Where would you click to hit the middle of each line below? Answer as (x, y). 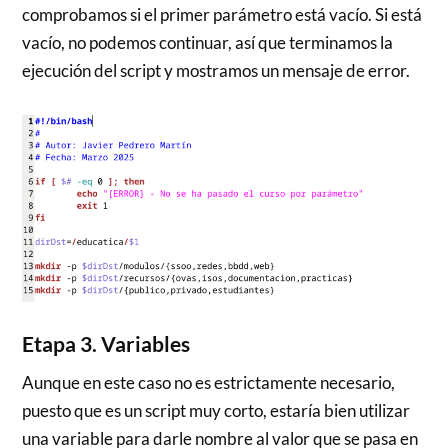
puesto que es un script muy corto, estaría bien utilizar (216, 410)
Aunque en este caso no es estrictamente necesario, (209, 382)
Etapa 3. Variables (106, 343)
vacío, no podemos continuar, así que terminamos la (208, 43)
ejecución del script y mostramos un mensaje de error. (216, 71)
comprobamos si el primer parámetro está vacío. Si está (222, 15)
